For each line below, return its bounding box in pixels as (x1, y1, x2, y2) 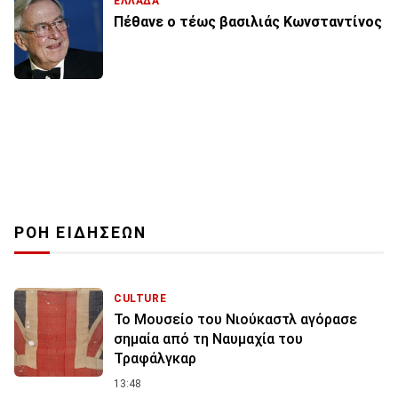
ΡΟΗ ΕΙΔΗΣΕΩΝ (14, 223, 147, 242)
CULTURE (114, 291, 167, 305)
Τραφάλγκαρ (114, 349, 196, 367)
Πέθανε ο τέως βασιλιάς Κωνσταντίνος (114, 12, 382, 30)
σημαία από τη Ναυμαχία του (114, 330, 303, 347)
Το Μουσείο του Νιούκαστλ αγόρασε (114, 310, 357, 328)
